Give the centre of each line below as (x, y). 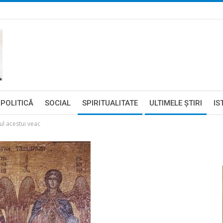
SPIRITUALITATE (110, 103)
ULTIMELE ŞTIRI (176, 103)
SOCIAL (58, 103)
